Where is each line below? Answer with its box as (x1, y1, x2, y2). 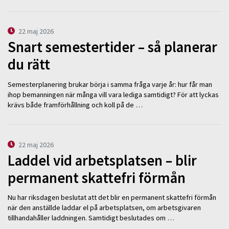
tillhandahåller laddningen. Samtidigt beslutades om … (8, 213, 174, 223)
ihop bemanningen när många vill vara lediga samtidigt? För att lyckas (8, 89, 219, 99)
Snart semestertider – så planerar (8, 38, 217, 56)
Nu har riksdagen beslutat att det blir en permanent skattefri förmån (8, 193, 216, 202)
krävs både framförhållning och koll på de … (8, 100, 143, 109)
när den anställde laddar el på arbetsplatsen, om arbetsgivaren (8, 203, 201, 213)
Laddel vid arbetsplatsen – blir (8, 151, 197, 170)
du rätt (8, 55, 50, 74)
